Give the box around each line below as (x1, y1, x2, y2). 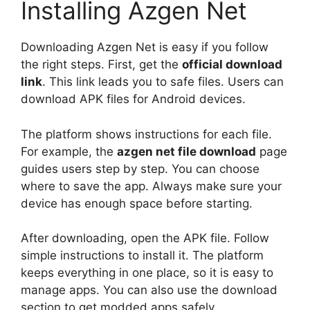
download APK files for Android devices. (21, 92, 246, 107)
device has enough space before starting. (21, 196, 253, 210)
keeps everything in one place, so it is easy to (21, 266, 273, 280)
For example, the (21, 144, 117, 158)
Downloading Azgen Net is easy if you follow (21, 40, 268, 55)
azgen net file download (117, 144, 256, 158)
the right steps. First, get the (21, 57, 182, 72)
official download (182, 57, 282, 72)
